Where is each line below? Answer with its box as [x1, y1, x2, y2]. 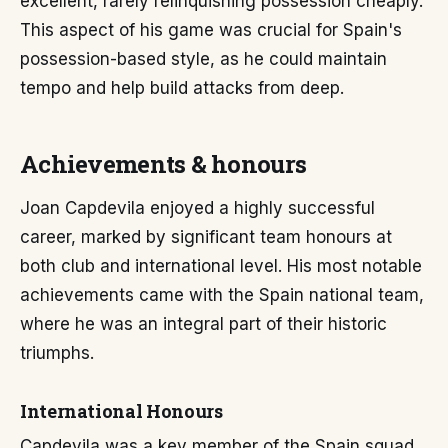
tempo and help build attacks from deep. [20, 78, 344, 99]
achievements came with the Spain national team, [20, 285, 424, 306]
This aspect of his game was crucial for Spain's [20, 20, 402, 41]
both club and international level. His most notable [20, 256, 422, 277]
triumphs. [20, 343, 94, 364]
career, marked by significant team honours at [20, 227, 392, 248]
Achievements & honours [20, 148, 307, 181]
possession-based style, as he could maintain [20, 49, 387, 70]
